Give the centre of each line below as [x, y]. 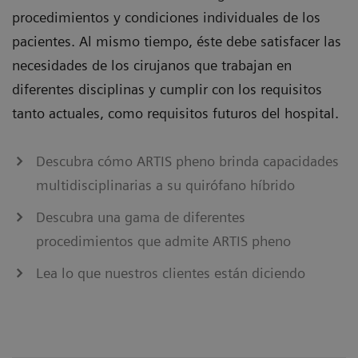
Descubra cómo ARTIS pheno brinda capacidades [187, 161]
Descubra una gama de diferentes [141, 217]
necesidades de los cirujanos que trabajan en [152, 66]
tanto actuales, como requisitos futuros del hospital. [175, 113]
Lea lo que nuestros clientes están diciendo [171, 273]
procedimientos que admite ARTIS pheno [163, 241]
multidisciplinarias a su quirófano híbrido [165, 185]
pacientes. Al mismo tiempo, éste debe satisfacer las [177, 42]
